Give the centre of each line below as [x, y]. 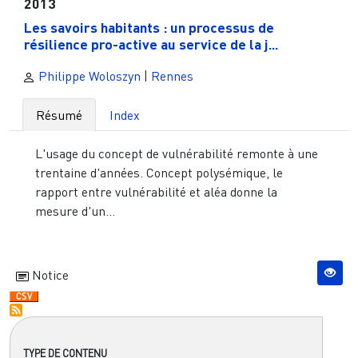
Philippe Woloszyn [88, 76]
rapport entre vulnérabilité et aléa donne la [156, 191]
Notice [49, 274]
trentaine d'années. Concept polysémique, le [159, 172]
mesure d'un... [75, 211]
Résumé [59, 115]
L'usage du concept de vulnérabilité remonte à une [177, 153]
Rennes [172, 76]
